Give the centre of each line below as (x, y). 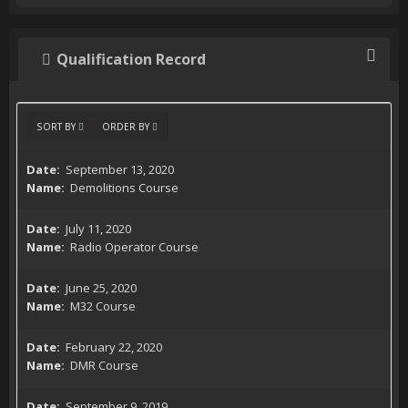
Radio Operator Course (133, 247)
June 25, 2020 (101, 288)
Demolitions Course (123, 188)
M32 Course (102, 306)
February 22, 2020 (114, 347)
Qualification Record (131, 59)
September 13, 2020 (120, 169)
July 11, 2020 (98, 229)
